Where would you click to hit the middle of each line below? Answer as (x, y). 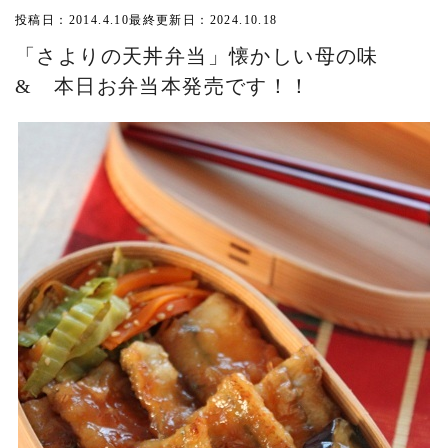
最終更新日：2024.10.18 (203, 20)
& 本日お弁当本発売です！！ (163, 86)
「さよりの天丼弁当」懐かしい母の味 (208, 56)
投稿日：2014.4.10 (72, 20)
